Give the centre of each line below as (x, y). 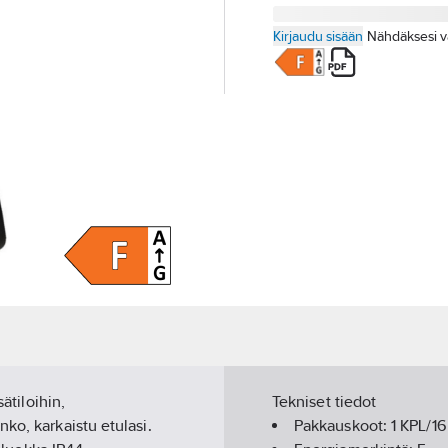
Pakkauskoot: (343, 426)
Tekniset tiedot (324, 402)
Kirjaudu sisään (318, 36)
